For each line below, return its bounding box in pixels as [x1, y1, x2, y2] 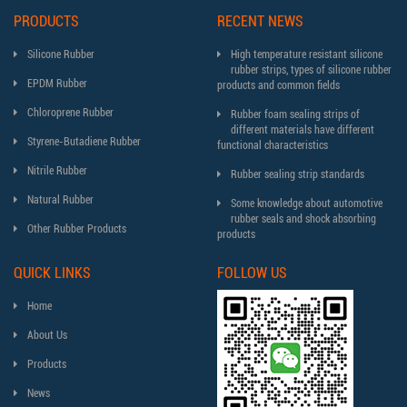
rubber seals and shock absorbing [231, 213, 376, 225]
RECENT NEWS [217, 13, 303, 30]
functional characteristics [217, 139, 328, 152]
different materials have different [231, 124, 374, 136]
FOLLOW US [217, 264, 287, 282]
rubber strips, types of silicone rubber [231, 64, 392, 76]
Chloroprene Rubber [27, 106, 114, 119]
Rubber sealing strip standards [231, 168, 364, 181]
